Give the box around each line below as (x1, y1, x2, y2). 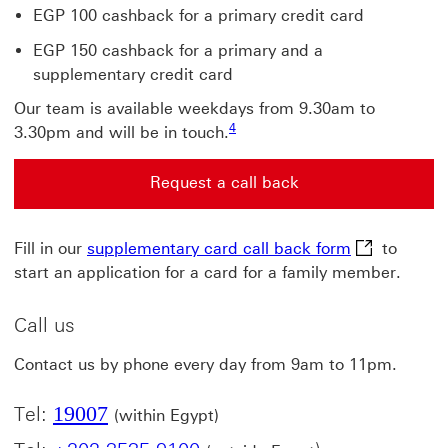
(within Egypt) (114, 405, 219, 425)
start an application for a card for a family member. (14, 262, 401, 282)
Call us (14, 312, 75, 337)
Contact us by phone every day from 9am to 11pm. (14, 354, 397, 374)
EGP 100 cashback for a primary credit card (33, 5, 364, 25)
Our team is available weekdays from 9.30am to (14, 98, 375, 118)
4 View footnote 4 (235, 113, 333, 128)
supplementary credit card (33, 64, 238, 84)
